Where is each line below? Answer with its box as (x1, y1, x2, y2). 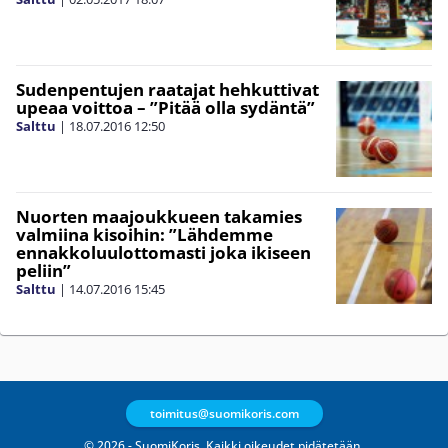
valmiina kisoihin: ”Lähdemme (16, 222, 273, 246)
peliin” (16, 258, 71, 282)
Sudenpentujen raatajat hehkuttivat (16, 77, 319, 101)
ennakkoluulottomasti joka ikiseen (16, 240, 311, 264)
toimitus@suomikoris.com (149, 405, 299, 423)
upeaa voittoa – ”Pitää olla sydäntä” (16, 95, 315, 119)
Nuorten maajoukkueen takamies (16, 204, 302, 228)
